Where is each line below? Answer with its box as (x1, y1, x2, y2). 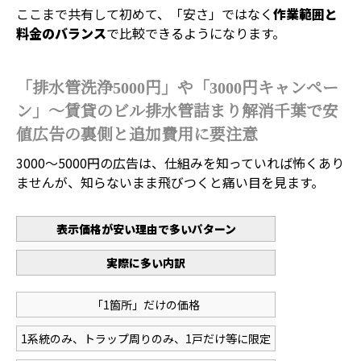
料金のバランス (16, 23, 106, 43)
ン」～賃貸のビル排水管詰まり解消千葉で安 (16, 102, 338, 120)
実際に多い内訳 (106, 255, 185, 271)
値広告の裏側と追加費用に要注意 (16, 126, 258, 143)
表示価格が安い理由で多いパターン (56, 221, 236, 237)
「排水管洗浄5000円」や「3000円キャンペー (16, 79, 338, 97)
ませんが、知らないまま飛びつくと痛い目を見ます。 (16, 172, 324, 192)
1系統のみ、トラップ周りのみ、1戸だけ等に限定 (21, 330, 271, 346)
